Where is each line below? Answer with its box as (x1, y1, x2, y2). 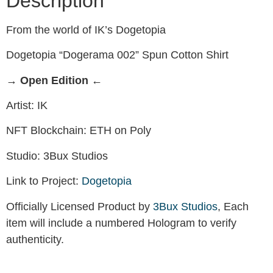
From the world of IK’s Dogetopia (6, 23, 166, 36)
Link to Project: (6, 175, 82, 188)
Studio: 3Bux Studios (6, 149, 108, 162)
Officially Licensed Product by (6, 200, 153, 213)
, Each (218, 200, 249, 213)
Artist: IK (6, 99, 48, 112)
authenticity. (6, 233, 64, 246)
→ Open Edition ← (6, 74, 102, 87)
